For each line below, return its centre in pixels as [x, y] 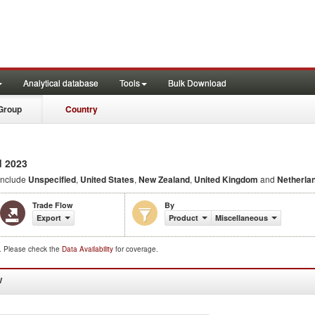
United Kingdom [226, 179]
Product [184, 218]
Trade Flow [53, 205]
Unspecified [52, 179]
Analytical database [61, 83]
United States [107, 179]
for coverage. [137, 249]
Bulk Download [197, 83]
